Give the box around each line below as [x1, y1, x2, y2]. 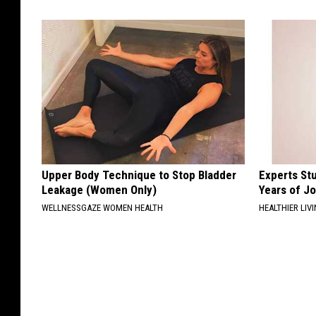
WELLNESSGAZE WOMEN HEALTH [42, 202, 163, 213]
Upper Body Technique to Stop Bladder [42, 167, 236, 182]
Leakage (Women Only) [42, 182, 157, 197]
